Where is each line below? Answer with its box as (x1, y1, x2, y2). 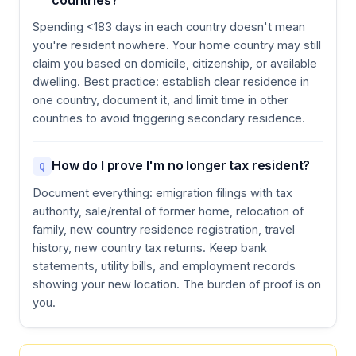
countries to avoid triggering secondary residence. (33, 111, 305, 126)
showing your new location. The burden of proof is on (33, 277, 321, 292)
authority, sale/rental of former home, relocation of (33, 204, 304, 219)
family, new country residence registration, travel (33, 222, 295, 237)
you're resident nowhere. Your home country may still (33, 38, 321, 52)
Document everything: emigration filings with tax (33, 186, 292, 200)
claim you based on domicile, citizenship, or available (33, 56, 317, 71)
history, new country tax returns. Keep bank (33, 241, 267, 255)
